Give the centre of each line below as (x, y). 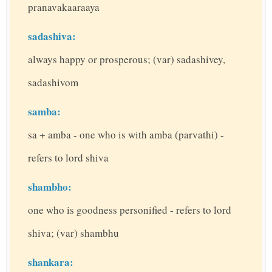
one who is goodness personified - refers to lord (130, 210)
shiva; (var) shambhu (73, 233)
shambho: (50, 187)
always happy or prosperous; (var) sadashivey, (127, 59)
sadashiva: (52, 36)
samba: (44, 112)
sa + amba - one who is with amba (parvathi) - (126, 135)
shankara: (51, 262)
